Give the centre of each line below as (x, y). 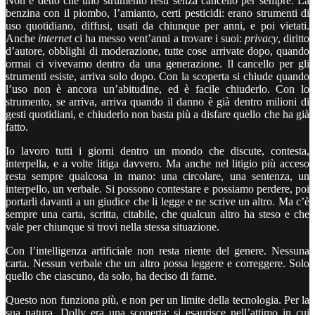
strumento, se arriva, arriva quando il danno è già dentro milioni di (157, 101)
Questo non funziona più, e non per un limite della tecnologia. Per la (157, 300)
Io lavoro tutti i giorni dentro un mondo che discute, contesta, (157, 150)
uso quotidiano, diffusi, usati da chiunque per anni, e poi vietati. (157, 25)
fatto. (17, 127)
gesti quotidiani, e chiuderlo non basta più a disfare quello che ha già (157, 114)
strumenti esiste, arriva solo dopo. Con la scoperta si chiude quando (157, 76)
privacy (261, 38)
